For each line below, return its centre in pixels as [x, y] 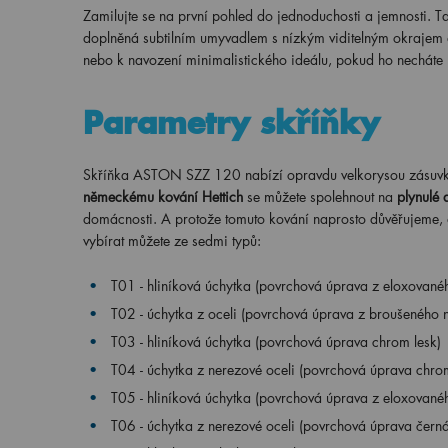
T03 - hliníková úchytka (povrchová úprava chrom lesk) [275, 341]
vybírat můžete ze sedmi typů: [171, 240]
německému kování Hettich [162, 196]
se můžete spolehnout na [319, 196]
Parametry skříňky [231, 122]
